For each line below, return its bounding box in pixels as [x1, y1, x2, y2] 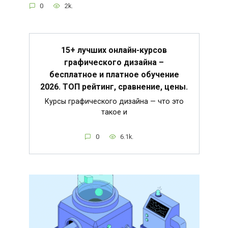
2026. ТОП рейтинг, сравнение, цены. [40, 81, 188, 92]
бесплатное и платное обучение [49, 69, 179, 79]
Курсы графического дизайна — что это [44, 97, 184, 106]
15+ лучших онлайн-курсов [61, 45, 167, 55]
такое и [101, 107, 127, 117]
